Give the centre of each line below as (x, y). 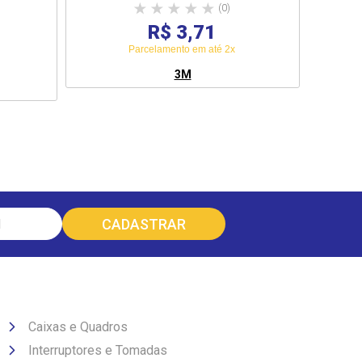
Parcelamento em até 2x (181, 49)
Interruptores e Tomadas (98, 350)
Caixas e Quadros (78, 327)
